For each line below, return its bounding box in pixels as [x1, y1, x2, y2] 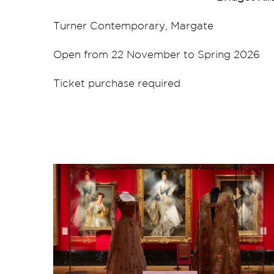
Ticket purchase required [53, 77, 180, 89]
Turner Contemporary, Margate [53, 20, 213, 32]
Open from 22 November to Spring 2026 [53, 48, 260, 61]
